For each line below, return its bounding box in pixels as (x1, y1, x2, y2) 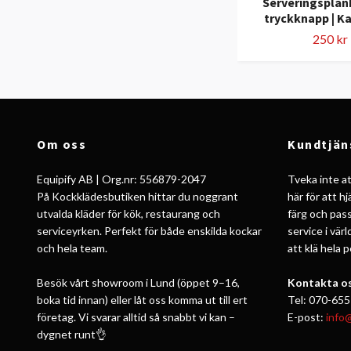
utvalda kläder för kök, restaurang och (37, 206, 220, 220)
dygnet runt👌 (37, 327, 107, 341)
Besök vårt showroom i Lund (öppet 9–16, (37, 275, 240, 289)
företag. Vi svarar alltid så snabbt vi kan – (37, 309, 235, 324)
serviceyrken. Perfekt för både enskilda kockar (37, 223, 262, 237)
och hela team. (37, 241, 107, 255)
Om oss (37, 136, 87, 152)
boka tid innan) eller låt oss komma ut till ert (37, 292, 248, 306)
